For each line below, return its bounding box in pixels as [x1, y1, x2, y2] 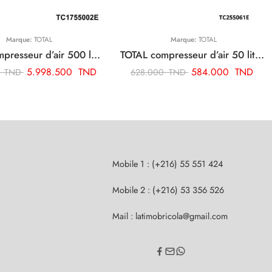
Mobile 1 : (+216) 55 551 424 [112, 157, 223, 170]
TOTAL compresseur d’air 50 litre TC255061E [255, 47, 264, 62]
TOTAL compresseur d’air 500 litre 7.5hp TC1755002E [91, 47, 100, 62]
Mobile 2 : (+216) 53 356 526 [112, 183, 224, 196]
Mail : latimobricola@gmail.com [112, 209, 228, 222]
